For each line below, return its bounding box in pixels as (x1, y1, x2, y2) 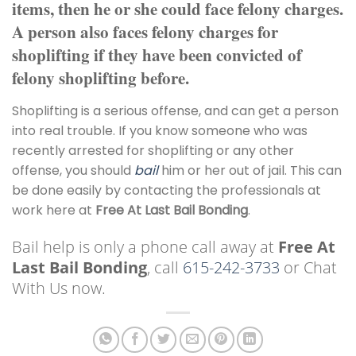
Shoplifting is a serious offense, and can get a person (12, 102, 339, 121)
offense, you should (12, 161, 134, 180)
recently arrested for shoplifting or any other (12, 141, 294, 161)
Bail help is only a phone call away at (12, 235, 278, 257)
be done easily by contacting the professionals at (12, 181, 321, 200)
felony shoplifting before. (12, 66, 189, 91)
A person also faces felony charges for (12, 20, 278, 44)
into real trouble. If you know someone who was (12, 122, 308, 141)
